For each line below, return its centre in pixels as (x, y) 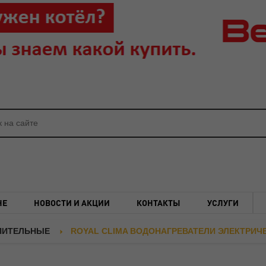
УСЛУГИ (223, 202)
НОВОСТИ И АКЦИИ (72, 202)
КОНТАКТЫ (159, 202)
